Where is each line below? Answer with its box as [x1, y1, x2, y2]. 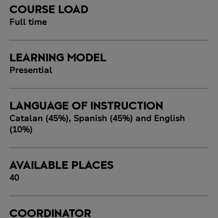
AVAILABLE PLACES [9, 161, 113, 172]
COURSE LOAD [9, 5, 88, 16]
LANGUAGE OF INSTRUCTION [9, 102, 163, 112]
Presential [9, 65, 52, 76]
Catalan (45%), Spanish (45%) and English [9, 113, 185, 125]
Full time [9, 17, 47, 28]
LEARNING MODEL [9, 54, 106, 64]
